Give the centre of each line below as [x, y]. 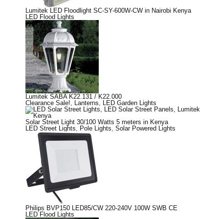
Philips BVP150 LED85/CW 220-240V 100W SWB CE [101, 208]
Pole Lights [96, 128]
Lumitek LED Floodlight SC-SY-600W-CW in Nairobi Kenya [108, 10]
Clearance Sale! [48, 103]
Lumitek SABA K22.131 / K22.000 [74, 96]
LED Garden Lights [130, 103]
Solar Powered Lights [145, 128]
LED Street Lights [51, 128]
